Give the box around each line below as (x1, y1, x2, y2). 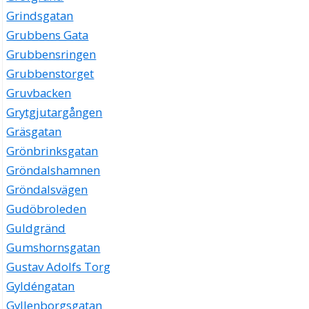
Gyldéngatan (6, 278, 75, 295)
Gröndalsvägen (6, 181, 88, 198)
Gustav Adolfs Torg (6, 259, 111, 275)
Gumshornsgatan (6, 239, 101, 256)
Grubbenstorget (6, 66, 94, 82)
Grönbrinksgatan (6, 143, 99, 159)
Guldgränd (6, 220, 66, 237)
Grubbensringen (6, 46, 97, 63)
